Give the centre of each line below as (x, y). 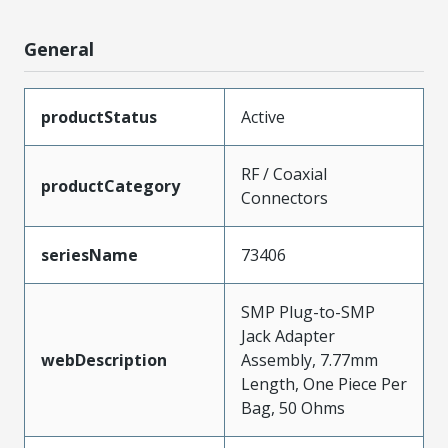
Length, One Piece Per (324, 384)
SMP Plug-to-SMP (308, 312)
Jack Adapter (288, 336)
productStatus (99, 117)
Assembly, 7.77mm (309, 360)
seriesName (89, 255)
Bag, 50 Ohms (293, 408)
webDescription (104, 360)
